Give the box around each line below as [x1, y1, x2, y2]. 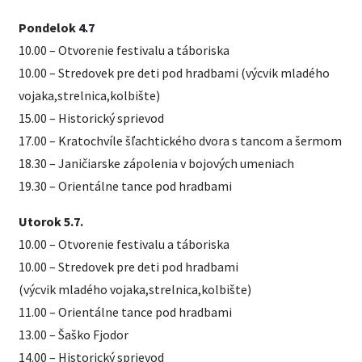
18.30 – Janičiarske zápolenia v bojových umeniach [19, 155, 294, 171]
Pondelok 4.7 [19, 19, 95, 36]
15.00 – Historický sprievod [19, 110, 164, 126]
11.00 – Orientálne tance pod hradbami [19, 304, 232, 320]
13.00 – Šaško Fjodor [19, 326, 128, 343]
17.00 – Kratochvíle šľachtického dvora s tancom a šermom [19, 133, 342, 149]
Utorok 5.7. [19, 213, 83, 229]
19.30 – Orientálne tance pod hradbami [19, 178, 232, 194]
